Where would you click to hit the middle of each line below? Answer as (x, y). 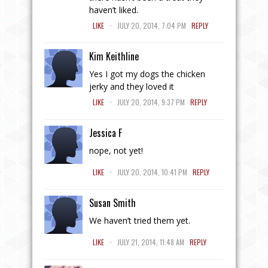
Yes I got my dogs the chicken (147, 74)
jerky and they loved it (132, 86)
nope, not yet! (116, 150)
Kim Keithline (114, 56)
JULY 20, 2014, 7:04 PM (152, 25)
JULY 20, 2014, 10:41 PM (152, 172)
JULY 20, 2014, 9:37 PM (151, 102)
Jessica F (106, 133)
